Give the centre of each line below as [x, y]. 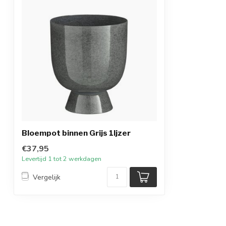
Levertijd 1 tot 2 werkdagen [62, 159]
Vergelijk [47, 177]
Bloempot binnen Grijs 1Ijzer [76, 133]
